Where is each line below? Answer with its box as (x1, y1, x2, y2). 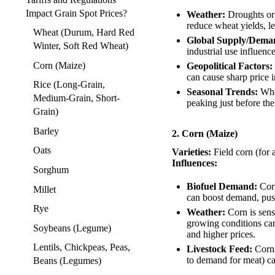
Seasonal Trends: (187, 87, 258, 98)
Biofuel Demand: (187, 181, 257, 192)
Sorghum (33, 165, 69, 176)
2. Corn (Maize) (172, 128, 238, 139)
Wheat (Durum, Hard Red (33, 27, 134, 38)
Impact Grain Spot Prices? (26, 7, 127, 18)
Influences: (172, 158, 217, 169)
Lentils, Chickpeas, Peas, (33, 242, 130, 253)
